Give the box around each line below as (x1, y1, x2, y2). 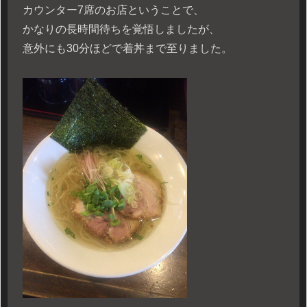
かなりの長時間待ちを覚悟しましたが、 (23, 23, 220, 36)
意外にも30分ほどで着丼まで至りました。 (23, 42, 232, 55)
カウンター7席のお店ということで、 (23, 4, 204, 16)
